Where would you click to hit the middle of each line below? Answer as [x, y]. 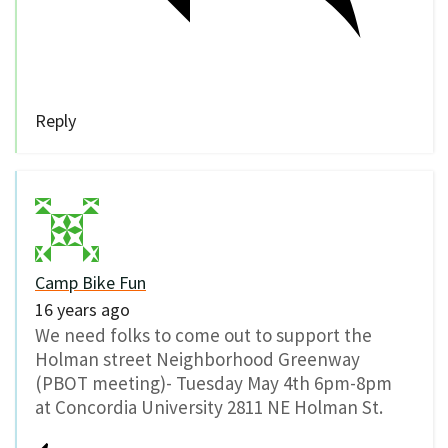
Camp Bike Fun [90, 283]
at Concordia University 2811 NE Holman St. [209, 407]
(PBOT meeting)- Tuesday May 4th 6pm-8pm [213, 383]
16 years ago [82, 310]
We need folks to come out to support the [203, 335]
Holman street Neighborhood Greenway [197, 359]
